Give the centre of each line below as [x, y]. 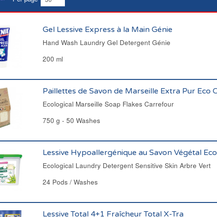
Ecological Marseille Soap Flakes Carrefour [108, 104]
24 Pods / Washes [70, 182]
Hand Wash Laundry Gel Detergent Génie [106, 42]
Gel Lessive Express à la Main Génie [107, 30]
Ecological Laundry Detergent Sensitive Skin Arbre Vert [126, 165]
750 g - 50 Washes [71, 120]
